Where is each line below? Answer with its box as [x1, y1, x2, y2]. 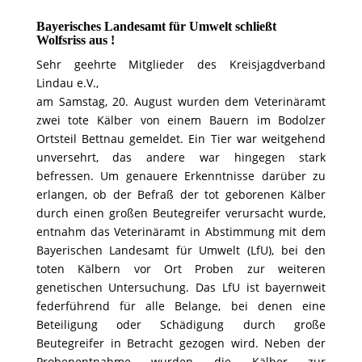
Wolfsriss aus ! [36, 33, 115, 47]
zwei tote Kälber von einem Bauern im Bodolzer [36, 112, 326, 128]
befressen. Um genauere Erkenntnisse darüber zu [36, 168, 326, 183]
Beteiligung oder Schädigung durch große [36, 317, 326, 332]
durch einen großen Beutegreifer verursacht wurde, [36, 205, 326, 221]
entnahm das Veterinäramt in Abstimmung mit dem [36, 224, 326, 239]
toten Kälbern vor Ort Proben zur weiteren [36, 261, 326, 276]
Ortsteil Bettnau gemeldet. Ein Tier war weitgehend [36, 131, 326, 146]
